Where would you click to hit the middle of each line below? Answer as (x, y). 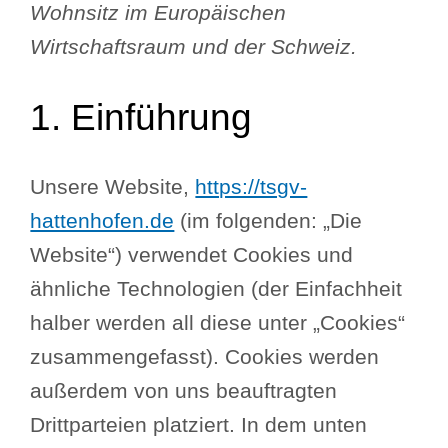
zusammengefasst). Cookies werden (205, 356)
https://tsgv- (251, 186)
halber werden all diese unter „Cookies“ (218, 322)
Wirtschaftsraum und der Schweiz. (194, 47)
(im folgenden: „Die (268, 220)
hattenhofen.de (102, 220)
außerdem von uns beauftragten (184, 390)
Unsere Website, (113, 186)
